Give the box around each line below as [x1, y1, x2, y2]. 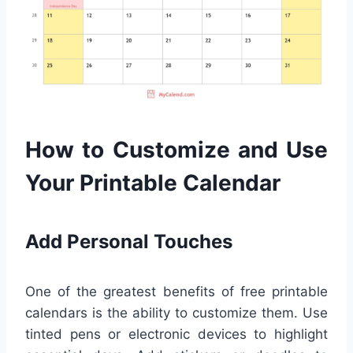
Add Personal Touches [25, 230, 232, 254]
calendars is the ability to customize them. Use [25, 305, 328, 321]
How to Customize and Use [25, 136, 328, 164]
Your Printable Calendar [25, 169, 281, 197]
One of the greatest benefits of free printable [25, 284, 328, 300]
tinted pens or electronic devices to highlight [25, 326, 328, 343]
